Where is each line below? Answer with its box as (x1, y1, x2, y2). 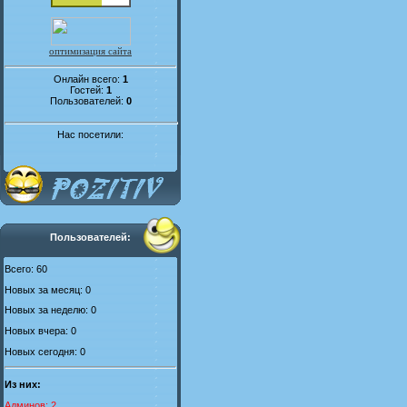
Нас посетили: (57, 129, 124, 141)
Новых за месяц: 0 (5, 283, 91, 295)
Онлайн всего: (53, 73, 123, 84)
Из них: (5, 378, 41, 390)
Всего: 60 (5, 263, 47, 274)
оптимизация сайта (49, 45, 132, 56)
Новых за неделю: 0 (5, 304, 96, 316)
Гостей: (69, 84, 106, 95)
